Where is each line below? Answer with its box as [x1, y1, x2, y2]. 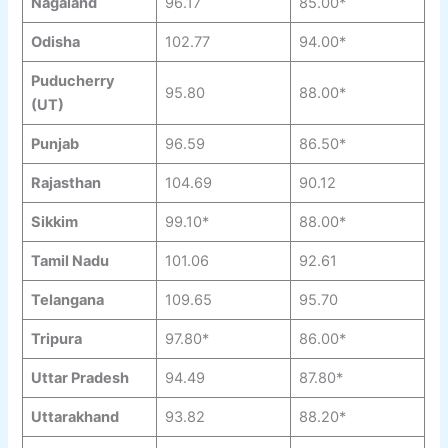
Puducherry [30, 72, 115, 91]
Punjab [30, 135, 79, 154]
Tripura [30, 330, 82, 349]
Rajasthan [30, 174, 101, 193]
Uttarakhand [30, 408, 119, 427]
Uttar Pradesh [30, 369, 129, 388]
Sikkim [30, 213, 78, 232]
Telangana [30, 291, 104, 310]
